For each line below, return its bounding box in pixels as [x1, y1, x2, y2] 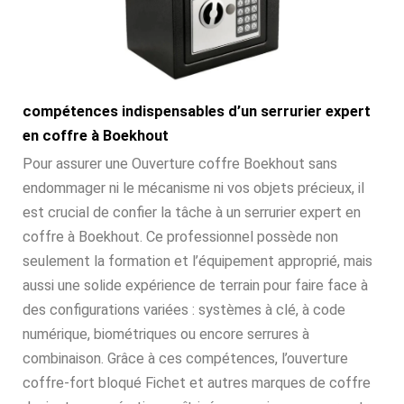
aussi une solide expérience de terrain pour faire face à [23, 277, 368, 295]
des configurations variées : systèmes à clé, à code [23, 301, 345, 319]
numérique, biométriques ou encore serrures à [23, 326, 309, 344]
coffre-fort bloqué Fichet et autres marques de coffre [23, 374, 371, 392]
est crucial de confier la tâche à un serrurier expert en [23, 204, 361, 222]
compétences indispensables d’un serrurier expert [23, 103, 371, 121]
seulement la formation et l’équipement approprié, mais [23, 252, 372, 271]
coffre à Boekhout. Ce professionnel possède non [23, 228, 338, 246]
